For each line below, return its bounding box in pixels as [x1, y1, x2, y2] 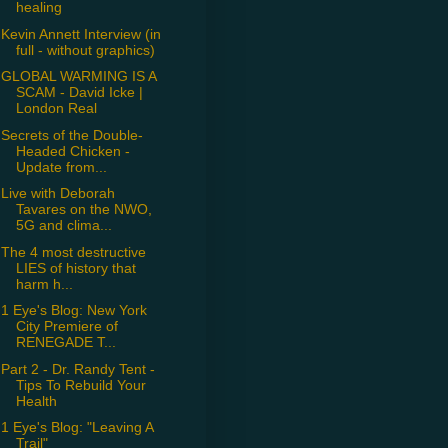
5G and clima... [15, 217, 112, 234]
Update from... [15, 158, 107, 175]
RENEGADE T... [15, 334, 116, 351]
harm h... [15, 275, 73, 292]
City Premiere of [15, 318, 118, 335]
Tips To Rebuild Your [15, 376, 146, 393]
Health [15, 392, 57, 409]
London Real [15, 100, 97, 117]
